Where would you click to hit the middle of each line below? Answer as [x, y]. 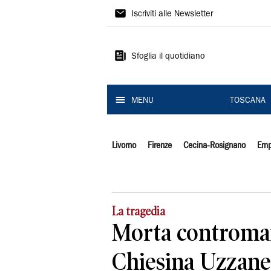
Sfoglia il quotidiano [168, 57]
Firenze [159, 146]
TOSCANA [247, 101]
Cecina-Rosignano [214, 146]
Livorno [124, 146]
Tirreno [136, 34]
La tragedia [139, 211]
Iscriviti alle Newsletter [172, 15]
